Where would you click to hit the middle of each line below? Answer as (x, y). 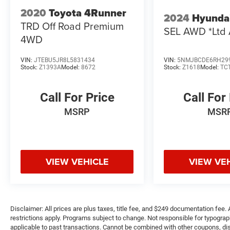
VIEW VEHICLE (77, 162)
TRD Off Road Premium (72, 26)
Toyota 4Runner (88, 13)
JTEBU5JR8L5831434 (64, 60)
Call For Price (77, 98)
